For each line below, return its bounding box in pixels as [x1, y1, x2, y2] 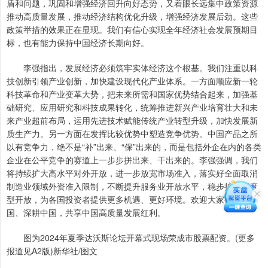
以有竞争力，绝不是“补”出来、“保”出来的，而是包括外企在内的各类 [7, 141, 261, 153]
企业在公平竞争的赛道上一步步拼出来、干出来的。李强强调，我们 [7, 154, 258, 166]
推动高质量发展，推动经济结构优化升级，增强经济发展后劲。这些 [7, 10, 258, 23]
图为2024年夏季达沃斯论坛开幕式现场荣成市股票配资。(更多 [7, 232, 255, 244]
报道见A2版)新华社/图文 [7, 245, 98, 257]
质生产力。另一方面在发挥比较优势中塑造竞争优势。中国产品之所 [7, 127, 258, 140]
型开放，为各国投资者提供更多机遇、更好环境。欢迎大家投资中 [7, 193, 249, 206]
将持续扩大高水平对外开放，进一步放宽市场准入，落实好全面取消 [7, 167, 258, 179]
